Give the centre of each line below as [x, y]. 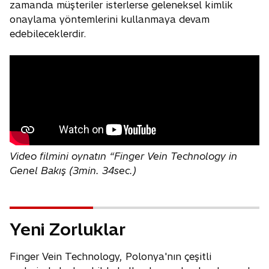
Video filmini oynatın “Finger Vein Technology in [123, 156]
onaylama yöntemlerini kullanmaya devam [110, 20]
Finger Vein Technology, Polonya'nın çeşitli [110, 257]
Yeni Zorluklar [68, 229]
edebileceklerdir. [48, 34]
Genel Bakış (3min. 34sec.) [73, 171]
